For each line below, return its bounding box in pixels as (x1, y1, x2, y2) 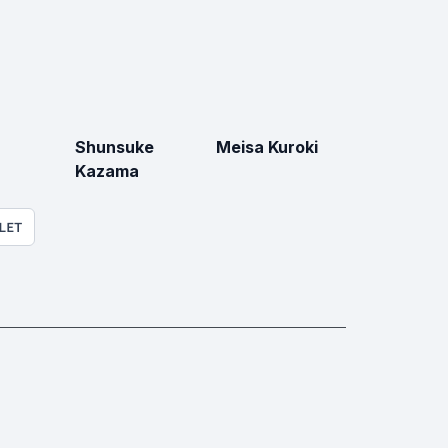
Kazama (75, 160, 139, 181)
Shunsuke (75, 136, 154, 157)
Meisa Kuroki (215, 136, 318, 157)
